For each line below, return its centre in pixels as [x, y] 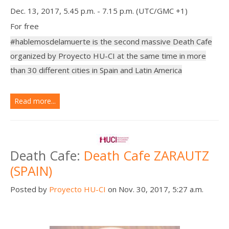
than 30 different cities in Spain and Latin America [96, 70]
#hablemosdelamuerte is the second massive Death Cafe [111, 41]
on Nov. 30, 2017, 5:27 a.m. [155, 189]
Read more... [35, 101]
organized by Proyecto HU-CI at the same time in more [108, 55]
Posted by [30, 189]
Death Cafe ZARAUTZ [146, 155]
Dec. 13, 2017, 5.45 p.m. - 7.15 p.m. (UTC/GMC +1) [99, 10]
